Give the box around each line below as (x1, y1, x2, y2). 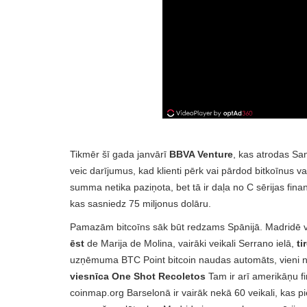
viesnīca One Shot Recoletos (70, 271, 206, 282)
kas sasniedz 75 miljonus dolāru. (70, 198, 211, 209)
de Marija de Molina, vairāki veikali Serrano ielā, (84, 238, 297, 249)
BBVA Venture (169, 149, 233, 160)
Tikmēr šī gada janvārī (70, 149, 169, 160)
